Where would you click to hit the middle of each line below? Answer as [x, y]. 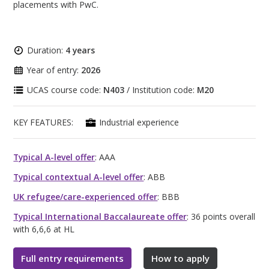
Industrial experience [139, 122]
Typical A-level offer [54, 157]
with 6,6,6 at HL [44, 229]
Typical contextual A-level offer [79, 177]
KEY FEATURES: [44, 122]
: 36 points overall [221, 216]
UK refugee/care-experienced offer [86, 196]
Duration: [47, 50]
